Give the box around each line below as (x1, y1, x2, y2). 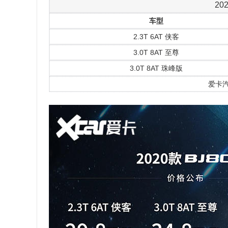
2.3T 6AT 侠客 (133, 33, 179, 41)
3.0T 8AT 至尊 (133, 48, 179, 56)
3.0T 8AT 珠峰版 (129, 64, 183, 72)
